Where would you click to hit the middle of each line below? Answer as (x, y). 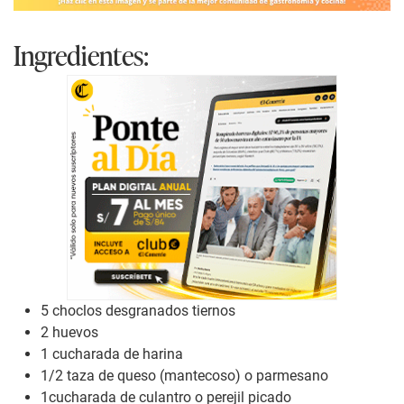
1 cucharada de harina (112, 354)
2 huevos (69, 333)
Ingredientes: (81, 55)
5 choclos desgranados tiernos (138, 311)
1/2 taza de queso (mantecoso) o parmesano (184, 376)
